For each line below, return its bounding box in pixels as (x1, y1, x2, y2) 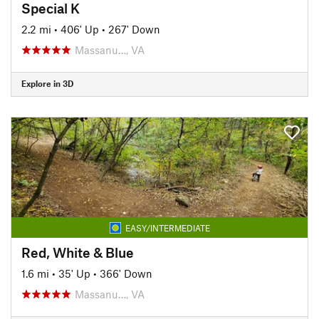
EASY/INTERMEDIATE (125, 222, 210, 233)
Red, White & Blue (21, 244, 134, 261)
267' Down (108, 22, 160, 36)
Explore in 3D (21, 78, 73, 88)
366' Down (100, 266, 152, 280)
